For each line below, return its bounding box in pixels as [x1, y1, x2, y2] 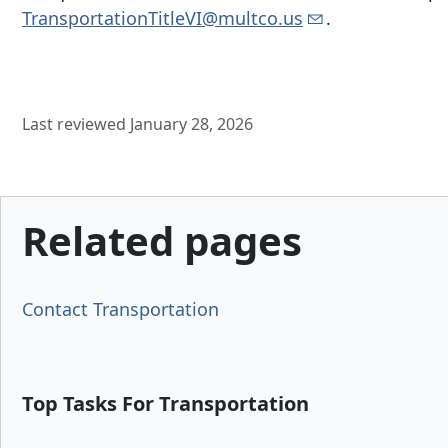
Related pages [22, 212, 302, 268]
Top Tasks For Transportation [22, 390, 309, 418]
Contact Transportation [22, 297, 219, 322]
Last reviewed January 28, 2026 [22, 112, 253, 135]
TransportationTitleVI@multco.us [22, 5, 303, 30]
